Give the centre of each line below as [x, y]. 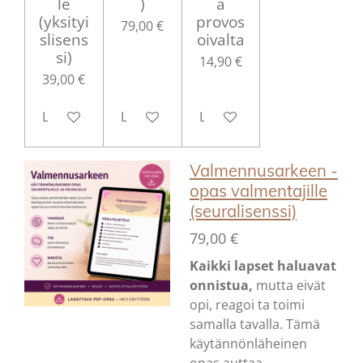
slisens [64, 39]
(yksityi [64, 21]
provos [221, 21]
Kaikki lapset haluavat [263, 265]
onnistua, [223, 285]
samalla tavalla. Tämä [255, 324]
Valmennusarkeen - [264, 170]
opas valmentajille [258, 190]
